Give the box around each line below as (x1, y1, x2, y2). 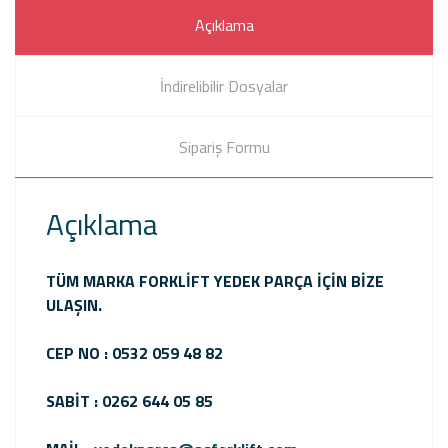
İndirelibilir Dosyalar (160, 74, 288, 98)
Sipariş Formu (178, 135, 270, 159)
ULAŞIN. (46, 293, 102, 317)
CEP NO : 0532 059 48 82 (46, 341, 227, 365)
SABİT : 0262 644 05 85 (46, 389, 213, 413)
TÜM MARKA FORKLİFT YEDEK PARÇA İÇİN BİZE (46, 269, 384, 293)
